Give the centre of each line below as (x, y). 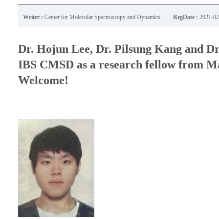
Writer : (34, 17)
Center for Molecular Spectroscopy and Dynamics (102, 17)
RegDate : (186, 17)
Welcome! (43, 80)
